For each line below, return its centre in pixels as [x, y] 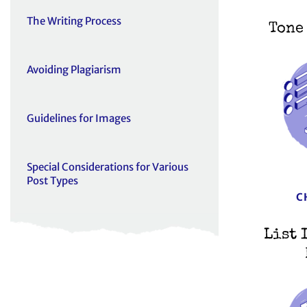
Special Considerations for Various [108, 167]
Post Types [52, 181]
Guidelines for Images [79, 119]
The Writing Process [74, 21]
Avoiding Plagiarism [74, 70]
